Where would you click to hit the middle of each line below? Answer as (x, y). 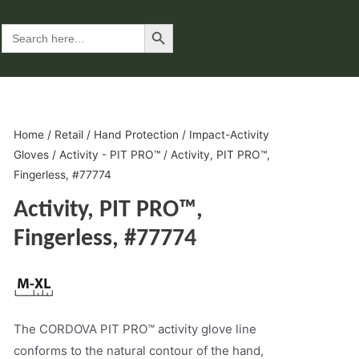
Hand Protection (136, 135)
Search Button (161, 23)
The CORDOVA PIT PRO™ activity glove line (135, 329)
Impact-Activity (229, 135)
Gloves (31, 155)
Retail (69, 135)
